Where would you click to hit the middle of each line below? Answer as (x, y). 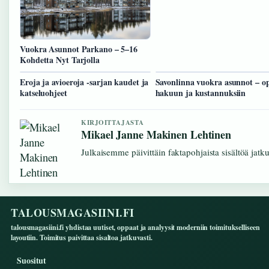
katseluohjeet (44, 93)
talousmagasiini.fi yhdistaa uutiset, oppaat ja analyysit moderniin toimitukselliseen (135, 228)
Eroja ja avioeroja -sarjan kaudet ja (84, 82)
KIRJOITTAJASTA (113, 123)
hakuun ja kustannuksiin (201, 93)
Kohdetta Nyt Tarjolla (60, 60)
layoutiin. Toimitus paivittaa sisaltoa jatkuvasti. (82, 238)
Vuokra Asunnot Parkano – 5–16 (79, 49)
